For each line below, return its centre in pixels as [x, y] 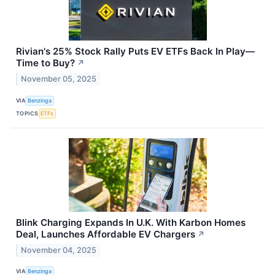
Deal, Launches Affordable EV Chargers [106, 234]
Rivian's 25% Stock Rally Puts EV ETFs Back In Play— [135, 52]
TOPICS [27, 113]
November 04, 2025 [59, 250]
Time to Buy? [45, 63]
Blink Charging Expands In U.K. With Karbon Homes [131, 223]
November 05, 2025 [59, 79]
